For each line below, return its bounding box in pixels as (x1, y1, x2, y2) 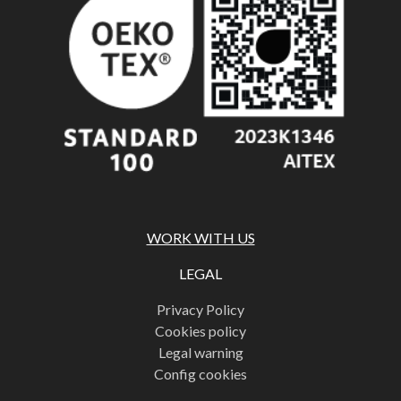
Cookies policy (155, 322, 246, 340)
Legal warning (158, 344, 243, 362)
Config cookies (154, 365, 247, 383)
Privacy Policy (157, 301, 244, 319)
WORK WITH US (146, 229, 255, 247)
